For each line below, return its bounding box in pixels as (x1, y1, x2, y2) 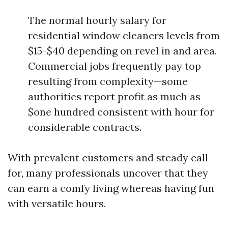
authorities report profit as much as (28, 90, 201, 103)
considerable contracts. (28, 121, 141, 133)
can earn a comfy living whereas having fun (8, 182, 214, 194)
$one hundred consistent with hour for (28, 105, 214, 118)
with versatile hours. (8, 197, 106, 210)
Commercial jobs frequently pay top (28, 60, 201, 72)
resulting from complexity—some (28, 75, 188, 88)
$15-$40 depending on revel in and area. (28, 44, 217, 57)
